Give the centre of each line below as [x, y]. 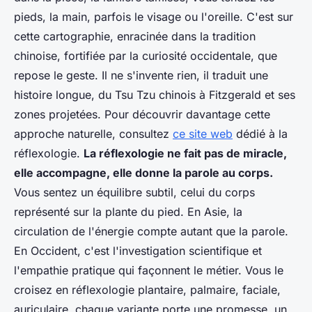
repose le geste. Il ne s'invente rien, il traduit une [141, 76]
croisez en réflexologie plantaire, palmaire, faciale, [147, 290]
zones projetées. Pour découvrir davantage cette [142, 115]
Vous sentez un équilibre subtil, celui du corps [134, 193]
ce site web [203, 134]
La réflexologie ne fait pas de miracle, [185, 154]
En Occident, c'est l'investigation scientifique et [138, 251]
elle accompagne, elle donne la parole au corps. [143, 173]
